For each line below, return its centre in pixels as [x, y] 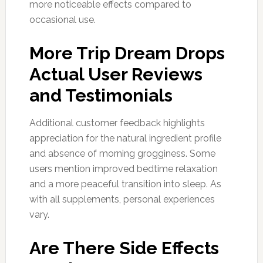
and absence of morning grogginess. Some [122, 153]
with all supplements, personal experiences [122, 199]
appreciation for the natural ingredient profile [125, 138]
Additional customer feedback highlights [117, 123]
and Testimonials [101, 95]
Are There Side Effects [124, 248]
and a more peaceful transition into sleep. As [125, 184]
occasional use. [62, 19]
